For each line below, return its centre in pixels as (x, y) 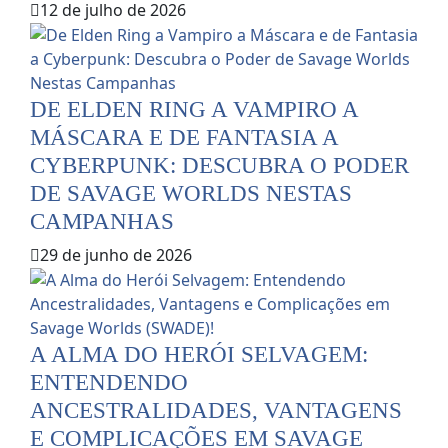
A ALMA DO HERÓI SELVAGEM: (199, 354)
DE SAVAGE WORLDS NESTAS (191, 193)
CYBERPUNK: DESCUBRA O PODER (219, 165)
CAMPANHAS (102, 221)
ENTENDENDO (109, 382)
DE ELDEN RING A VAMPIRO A (194, 109)
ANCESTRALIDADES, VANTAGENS (216, 410)
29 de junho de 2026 (116, 255)
